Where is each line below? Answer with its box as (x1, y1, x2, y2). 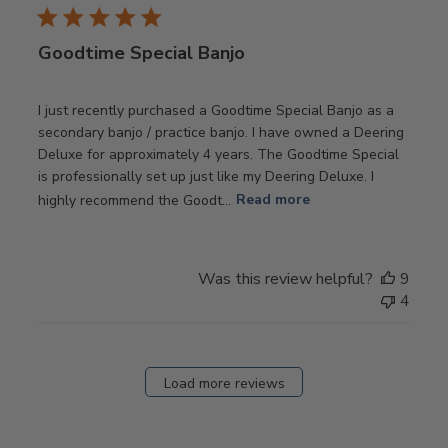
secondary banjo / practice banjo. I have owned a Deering (37, 122, 404, 142)
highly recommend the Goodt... (37, 190, 231, 209)
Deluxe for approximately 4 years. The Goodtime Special (37, 144, 399, 164)
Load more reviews (163, 374, 285, 393)
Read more (235, 190, 310, 209)
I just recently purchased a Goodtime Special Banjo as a (37, 100, 394, 120)
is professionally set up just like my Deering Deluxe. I (37, 166, 374, 186)
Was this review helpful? (198, 267, 374, 290)
